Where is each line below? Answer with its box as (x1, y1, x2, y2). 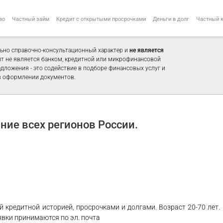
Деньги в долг (153, 15, 189, 22)
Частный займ (12, 15, 49, 22)
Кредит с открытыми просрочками (56, 15, 146, 22)
